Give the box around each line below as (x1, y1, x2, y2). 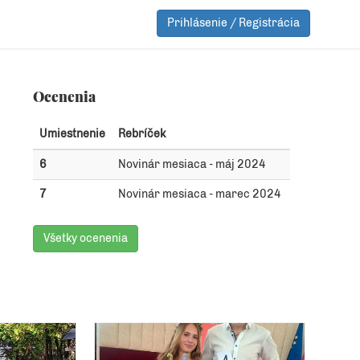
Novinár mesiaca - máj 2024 (118, 157, 266, 171)
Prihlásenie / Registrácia (167, 15, 300, 30)
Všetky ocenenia (43, 231, 128, 245)
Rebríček (118, 127, 166, 141)
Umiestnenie (39, 127, 105, 141)
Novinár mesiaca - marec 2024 (118, 187, 281, 201)
